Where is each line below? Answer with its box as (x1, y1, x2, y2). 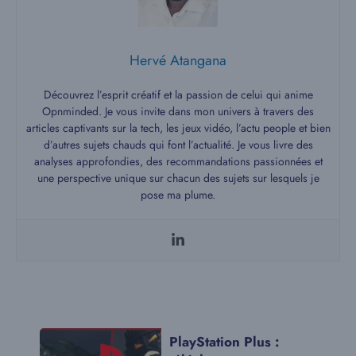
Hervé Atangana (130, 49, 226, 71)
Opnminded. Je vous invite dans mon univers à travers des (42, 103, 314, 119)
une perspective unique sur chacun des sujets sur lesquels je (37, 169, 319, 186)
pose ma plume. (141, 186, 215, 203)
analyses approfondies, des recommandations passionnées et (33, 153, 323, 169)
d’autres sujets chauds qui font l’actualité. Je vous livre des (43, 136, 313, 153)
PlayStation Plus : (169, 331, 279, 351)
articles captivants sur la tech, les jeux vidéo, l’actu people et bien (25, 119, 331, 136)
